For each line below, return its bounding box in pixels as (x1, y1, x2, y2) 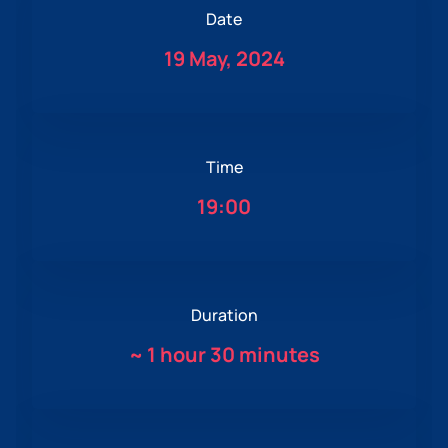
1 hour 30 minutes (146, 341, 320, 369)
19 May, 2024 (163, 45, 285, 73)
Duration (190, 304, 258, 327)
